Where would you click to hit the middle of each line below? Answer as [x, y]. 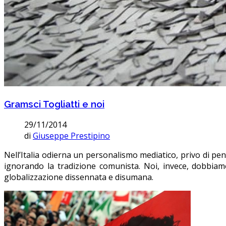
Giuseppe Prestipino [71, 135]
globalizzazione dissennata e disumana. [79, 177]
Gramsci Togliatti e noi [54, 104]
